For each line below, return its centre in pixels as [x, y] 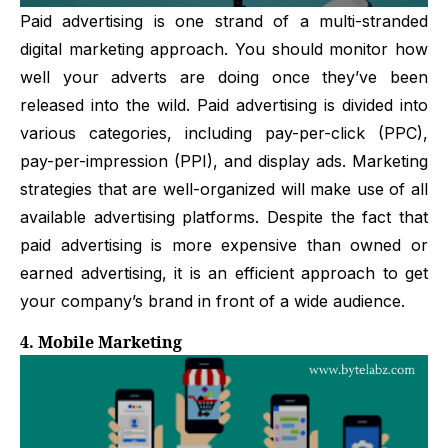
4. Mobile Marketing [101, 342]
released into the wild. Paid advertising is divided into [224, 104]
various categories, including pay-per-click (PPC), [224, 132]
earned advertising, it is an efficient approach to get [224, 272]
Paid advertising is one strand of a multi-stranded [224, 20]
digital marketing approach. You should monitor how [224, 48]
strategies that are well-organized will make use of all [224, 188]
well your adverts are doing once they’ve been [224, 76]
